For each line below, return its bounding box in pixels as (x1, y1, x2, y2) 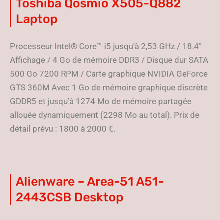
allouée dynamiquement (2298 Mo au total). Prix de (10, 110, 199, 120)
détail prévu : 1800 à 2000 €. (10, 124, 115, 134)
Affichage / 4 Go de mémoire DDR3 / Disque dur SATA (10, 55, 208, 65)
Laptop (16, 12, 57, 26)
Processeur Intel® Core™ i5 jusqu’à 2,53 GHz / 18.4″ (10, 41, 201, 51)
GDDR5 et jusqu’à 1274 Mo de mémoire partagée (10, 96, 192, 106)
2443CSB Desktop (16, 190, 123, 204)
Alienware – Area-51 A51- (16, 174, 164, 189)
